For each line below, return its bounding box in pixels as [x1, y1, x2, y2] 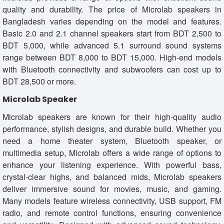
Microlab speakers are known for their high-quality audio [2, 110, 221, 122]
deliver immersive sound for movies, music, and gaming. [2, 182, 221, 194]
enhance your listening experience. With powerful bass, [2, 158, 221, 170]
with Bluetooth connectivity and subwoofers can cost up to [2, 63, 221, 75]
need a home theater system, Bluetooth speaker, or [2, 134, 221, 146]
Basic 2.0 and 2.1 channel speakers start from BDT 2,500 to [2, 27, 221, 39]
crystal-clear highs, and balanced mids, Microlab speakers [2, 170, 221, 182]
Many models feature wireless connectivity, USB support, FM [2, 194, 221, 206]
